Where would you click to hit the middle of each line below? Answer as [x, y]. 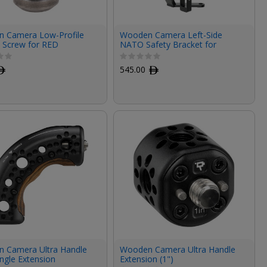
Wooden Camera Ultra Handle [177, 249]
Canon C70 [141, 54]
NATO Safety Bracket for [168, 45]
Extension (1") [146, 259]
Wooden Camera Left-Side [171, 35]
